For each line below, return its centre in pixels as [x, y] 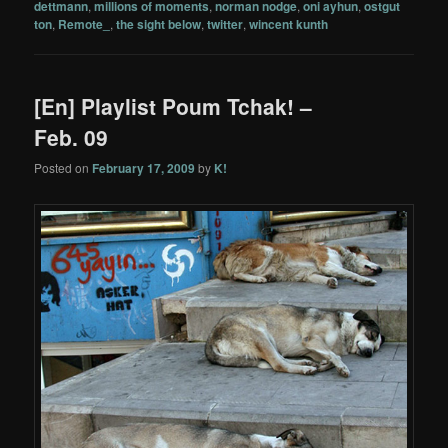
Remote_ [84, 23]
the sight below [159, 23]
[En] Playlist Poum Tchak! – [173, 106]
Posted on [63, 168]
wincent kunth [289, 23]
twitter [225, 23]
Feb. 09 [71, 137]
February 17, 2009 [144, 168]
